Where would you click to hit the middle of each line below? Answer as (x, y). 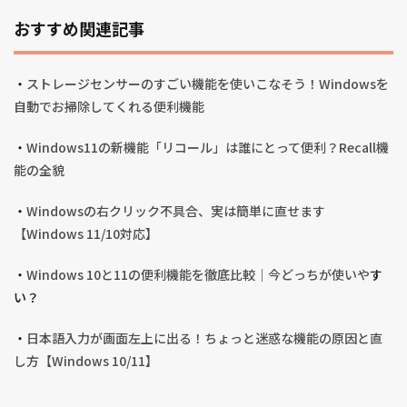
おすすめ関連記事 (79, 30)
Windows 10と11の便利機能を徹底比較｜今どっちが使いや (198, 275)
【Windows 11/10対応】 (86, 234)
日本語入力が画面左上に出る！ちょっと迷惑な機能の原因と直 (204, 338)
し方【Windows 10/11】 (86, 361)
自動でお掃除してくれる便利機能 (109, 107)
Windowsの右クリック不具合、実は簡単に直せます (176, 211)
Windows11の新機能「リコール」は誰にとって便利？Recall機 (208, 148)
